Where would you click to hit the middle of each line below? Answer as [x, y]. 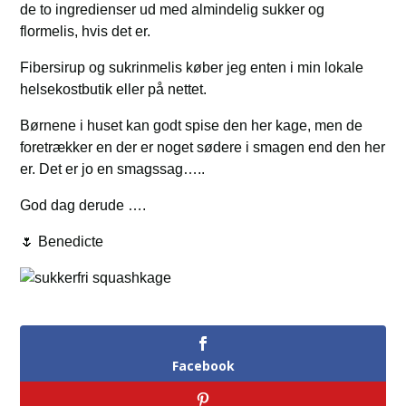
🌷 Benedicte [62, 241]
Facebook [203, 365]
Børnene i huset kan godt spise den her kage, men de [192, 125]
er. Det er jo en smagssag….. [113, 169]
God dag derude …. [83, 205]
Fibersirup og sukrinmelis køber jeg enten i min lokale [192, 67]
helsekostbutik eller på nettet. [114, 89]
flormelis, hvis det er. [86, 31]
